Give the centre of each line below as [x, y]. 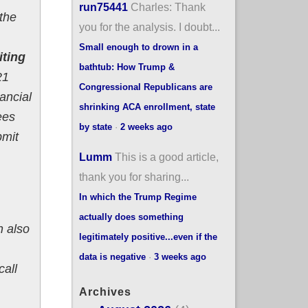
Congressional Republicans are [145, 87]
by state [95, 126]
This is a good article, [166, 156]
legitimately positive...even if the [148, 236]
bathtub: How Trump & [126, 67]
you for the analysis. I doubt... [149, 26]
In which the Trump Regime [137, 197]
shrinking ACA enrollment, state [147, 107]
